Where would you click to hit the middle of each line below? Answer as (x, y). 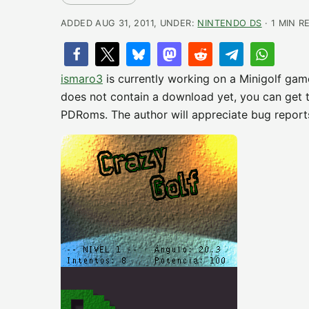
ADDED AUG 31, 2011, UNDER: (129, 23)
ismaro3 (82, 79)
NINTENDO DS (230, 23)
